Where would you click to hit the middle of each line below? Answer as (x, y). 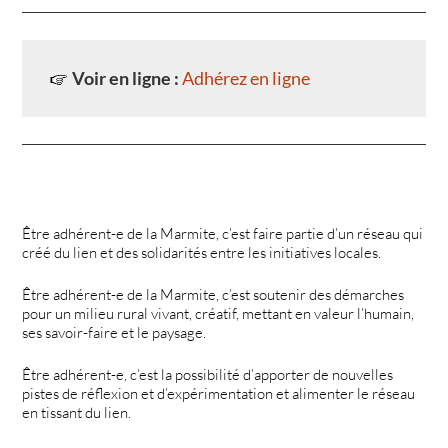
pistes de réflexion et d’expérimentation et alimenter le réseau (219, 393)
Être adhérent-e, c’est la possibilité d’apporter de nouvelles (208, 374)
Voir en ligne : (127, 78)
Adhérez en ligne (246, 78)
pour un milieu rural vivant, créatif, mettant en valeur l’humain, (218, 314)
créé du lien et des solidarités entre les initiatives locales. (202, 253)
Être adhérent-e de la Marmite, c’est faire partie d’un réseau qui (223, 234)
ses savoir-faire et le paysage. (114, 333)
